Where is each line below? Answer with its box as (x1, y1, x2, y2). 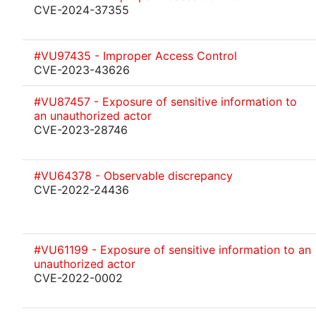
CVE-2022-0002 (34, 271, 123, 285)
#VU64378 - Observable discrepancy (34, 169, 233, 183)
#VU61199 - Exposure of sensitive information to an (34, 243, 311, 257)
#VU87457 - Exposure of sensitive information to (34, 95, 297, 109)
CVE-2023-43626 (34, 63, 130, 77)
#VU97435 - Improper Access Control (34, 49, 237, 63)
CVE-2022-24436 (34, 183, 129, 197)
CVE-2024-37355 (34, 3, 129, 17)
